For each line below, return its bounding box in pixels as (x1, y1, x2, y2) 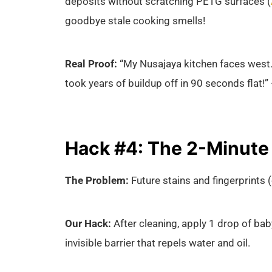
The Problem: (65, 174, 129, 187)
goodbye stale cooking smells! (65, 15, 205, 27)
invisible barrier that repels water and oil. (65, 236, 250, 249)
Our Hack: (65, 217, 111, 229)
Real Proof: (65, 57, 117, 70)
